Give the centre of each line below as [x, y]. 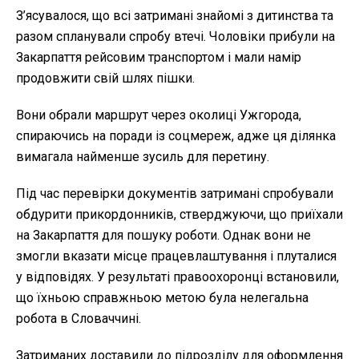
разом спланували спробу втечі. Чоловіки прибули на [175, 37]
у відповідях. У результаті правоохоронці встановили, [177, 277]
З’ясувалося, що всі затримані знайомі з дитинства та [175, 16]
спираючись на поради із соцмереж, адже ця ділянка [176, 136]
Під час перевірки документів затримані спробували [175, 194]
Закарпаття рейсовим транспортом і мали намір [159, 58]
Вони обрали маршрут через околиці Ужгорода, [159, 115]
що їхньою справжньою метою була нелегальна [162, 298]
